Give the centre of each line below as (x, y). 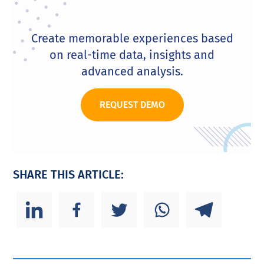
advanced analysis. (132, 71)
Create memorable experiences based (132, 38)
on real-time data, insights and (132, 55)
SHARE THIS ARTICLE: (69, 174)
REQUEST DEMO (132, 104)
